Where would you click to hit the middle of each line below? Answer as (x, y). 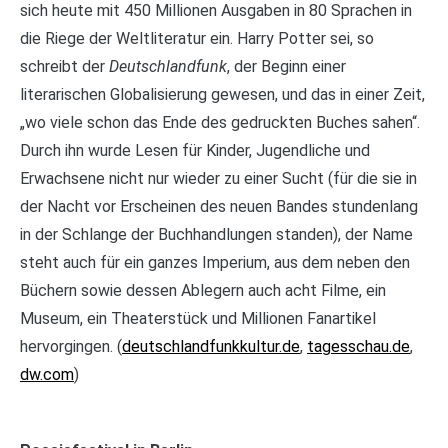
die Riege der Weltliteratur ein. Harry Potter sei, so (197, 39)
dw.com (47, 375)
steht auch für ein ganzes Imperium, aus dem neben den (215, 263)
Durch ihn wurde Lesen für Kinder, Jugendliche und (195, 151)
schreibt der (64, 67)
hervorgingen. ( (71, 347)
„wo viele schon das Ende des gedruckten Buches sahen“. (220, 123)
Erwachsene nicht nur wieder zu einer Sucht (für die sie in (218, 179)
